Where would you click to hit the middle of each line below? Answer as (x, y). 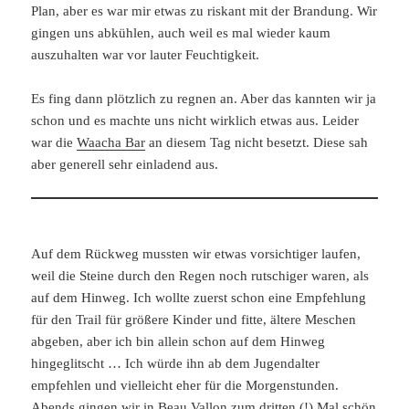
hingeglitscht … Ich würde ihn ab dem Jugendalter (176, 363)
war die (54, 142)
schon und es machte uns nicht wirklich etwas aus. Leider (195, 120)
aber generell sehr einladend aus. (125, 164)
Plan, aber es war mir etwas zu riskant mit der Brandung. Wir (204, 10)
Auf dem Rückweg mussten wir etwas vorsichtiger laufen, (196, 253)
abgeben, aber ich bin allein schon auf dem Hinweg (178, 341)
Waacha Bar (111, 142)
